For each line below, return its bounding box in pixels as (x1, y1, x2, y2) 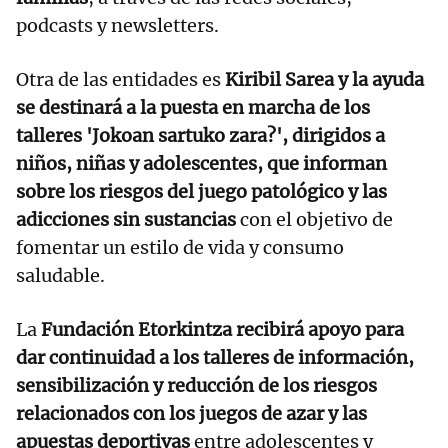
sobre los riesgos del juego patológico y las (16, 180, 387, 204)
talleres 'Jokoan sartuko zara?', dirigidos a (16, 124, 385, 148)
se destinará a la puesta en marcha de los (16, 96, 370, 120)
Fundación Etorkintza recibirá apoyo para (37, 318, 404, 342)
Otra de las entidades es (16, 68, 225, 92)
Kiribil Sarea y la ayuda (225, 68, 424, 92)
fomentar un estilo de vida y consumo (16, 236, 344, 260)
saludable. (16, 264, 105, 288)
